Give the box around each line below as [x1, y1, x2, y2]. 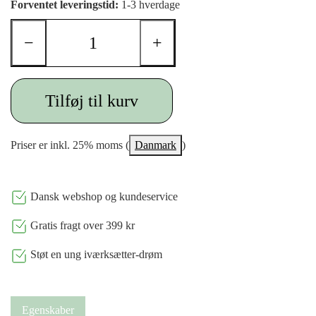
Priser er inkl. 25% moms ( [11, 138, 129, 151]
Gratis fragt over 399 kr [28, 219, 135, 231]
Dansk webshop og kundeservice [28, 190, 178, 202]
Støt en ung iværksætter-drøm [28, 248, 162, 261]
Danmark [135, 138, 176, 151]
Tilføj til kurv [45, 91, 138, 110]
